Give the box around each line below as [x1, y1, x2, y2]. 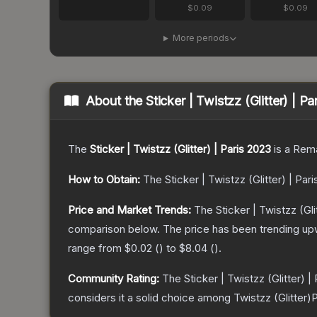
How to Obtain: [68, 173, 140, 187]
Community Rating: [68, 272, 159, 286]
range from [68, 241, 125, 255]
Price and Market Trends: [68, 203, 191, 217]
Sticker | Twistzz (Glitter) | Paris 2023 [90, 142, 271, 156]
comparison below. [68, 222, 160, 236]
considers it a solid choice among [68, 291, 234, 305]
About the [85, 93, 146, 109]
